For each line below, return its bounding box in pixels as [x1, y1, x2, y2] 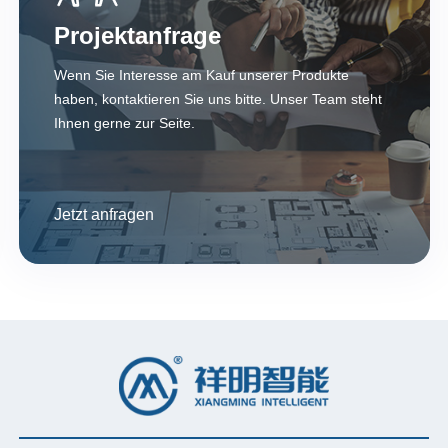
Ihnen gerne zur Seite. [54, 114, 196, 131]
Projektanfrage [54, 21, 222, 49]
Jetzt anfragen [54, 205, 155, 223]
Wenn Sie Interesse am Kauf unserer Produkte [54, 66, 350, 83]
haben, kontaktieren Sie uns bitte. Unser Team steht [54, 90, 383, 107]
